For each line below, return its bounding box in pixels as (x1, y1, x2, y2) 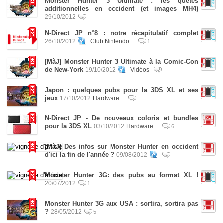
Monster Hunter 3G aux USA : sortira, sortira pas (45, 200, 198, 207)
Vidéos (130, 66, 151, 73)
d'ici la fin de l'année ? (45, 151, 114, 158)
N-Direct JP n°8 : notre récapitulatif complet (45, 29, 198, 37)
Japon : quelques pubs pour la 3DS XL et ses (45, 86, 198, 94)
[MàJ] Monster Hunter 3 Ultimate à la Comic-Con (45, 58, 198, 65)
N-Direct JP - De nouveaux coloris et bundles (45, 114, 198, 122)
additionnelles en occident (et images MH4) (45, 5, 198, 12)
